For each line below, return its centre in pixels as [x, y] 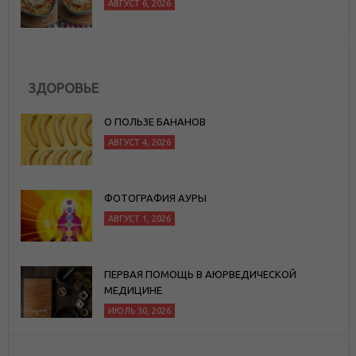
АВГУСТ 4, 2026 [139, 142]
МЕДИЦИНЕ [133, 290]
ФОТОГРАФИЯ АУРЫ [155, 197]
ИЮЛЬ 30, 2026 [139, 310]
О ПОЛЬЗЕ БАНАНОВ [155, 121]
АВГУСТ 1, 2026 [139, 218]
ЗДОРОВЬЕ [64, 87]
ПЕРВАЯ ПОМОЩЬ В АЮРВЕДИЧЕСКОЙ [200, 274]
